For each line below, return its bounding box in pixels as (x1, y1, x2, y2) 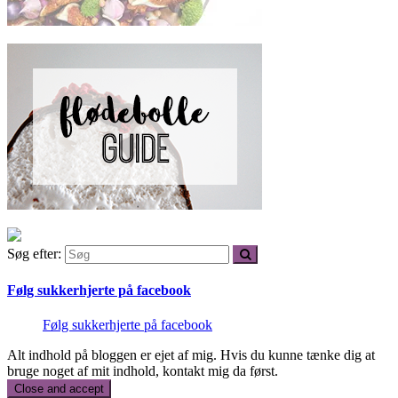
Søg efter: (7, 245, 61, 261)
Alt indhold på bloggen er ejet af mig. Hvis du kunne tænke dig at (7, 347, 375, 363)
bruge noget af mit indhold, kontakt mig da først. (7, 363, 278, 379)
